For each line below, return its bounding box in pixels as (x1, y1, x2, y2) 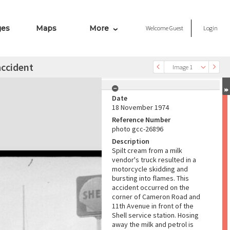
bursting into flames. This (112, 174, 189, 183)
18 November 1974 (112, 103, 169, 112)
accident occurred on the (112, 183, 189, 192)
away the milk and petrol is (112, 220, 194, 229)
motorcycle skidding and (112, 164, 188, 174)
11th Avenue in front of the (112, 201, 194, 210)
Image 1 (172, 63, 193, 71)
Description (112, 137, 149, 146)
